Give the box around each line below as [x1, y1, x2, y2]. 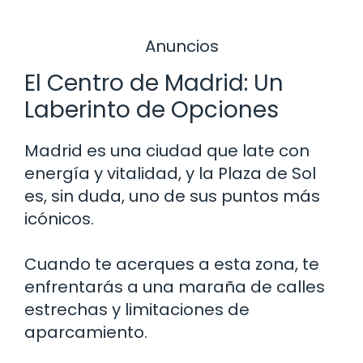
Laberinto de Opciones [24, 94, 279, 126]
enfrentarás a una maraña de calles [24, 275, 325, 299]
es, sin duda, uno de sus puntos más [24, 185, 320, 208]
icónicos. [24, 207, 94, 231]
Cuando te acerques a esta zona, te [24, 253, 319, 276]
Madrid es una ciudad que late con [24, 139, 310, 163]
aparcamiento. [24, 321, 147, 344]
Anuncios [144, 34, 219, 58]
